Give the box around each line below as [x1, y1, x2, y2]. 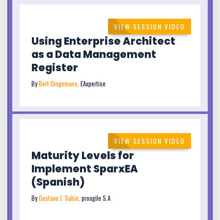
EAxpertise [81, 79, 106, 89]
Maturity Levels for [31, 148, 134, 163]
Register [31, 60, 78, 75]
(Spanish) [31, 174, 85, 189]
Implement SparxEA [31, 161, 138, 176]
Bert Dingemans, [39, 79, 81, 89]
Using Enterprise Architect [31, 34, 175, 49]
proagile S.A [82, 193, 110, 203]
